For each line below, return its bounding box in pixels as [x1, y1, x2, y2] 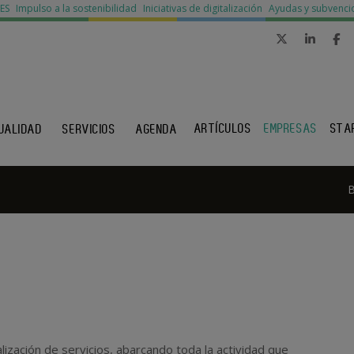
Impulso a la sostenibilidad [16, 2, 137, 15]
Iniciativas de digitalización [143, 2, 262, 15]
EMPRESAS [264, 121, 318, 136]
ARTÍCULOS [194, 121, 252, 136]
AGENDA [136, 122, 178, 137]
